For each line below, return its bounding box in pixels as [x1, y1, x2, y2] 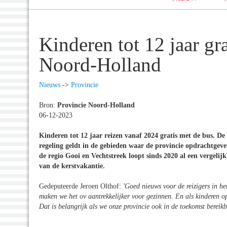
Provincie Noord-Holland [57, 101, 135, 109]
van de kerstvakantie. [39, 162, 107, 170]
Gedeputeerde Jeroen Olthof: [39, 182, 123, 190]
